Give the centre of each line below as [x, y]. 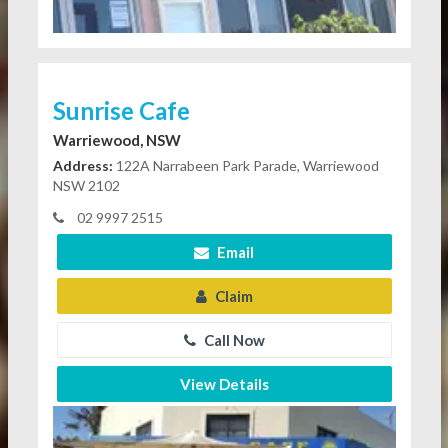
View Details [224, 383]
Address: [82, 165]
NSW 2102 [86, 185]
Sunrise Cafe [121, 110]
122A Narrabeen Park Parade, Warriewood [245, 165]
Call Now [232, 339]
